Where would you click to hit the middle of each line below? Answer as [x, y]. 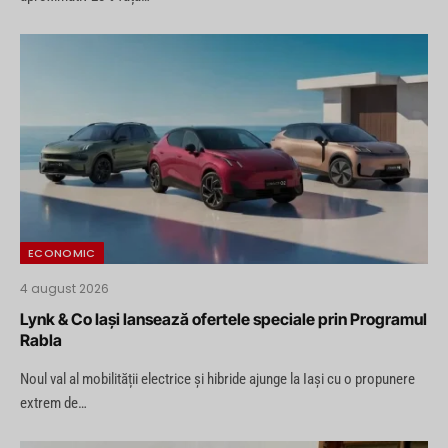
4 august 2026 [64, 288]
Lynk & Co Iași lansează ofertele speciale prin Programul [223, 318]
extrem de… [53, 402]
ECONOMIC [62, 252]
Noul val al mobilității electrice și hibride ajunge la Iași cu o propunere [217, 378]
